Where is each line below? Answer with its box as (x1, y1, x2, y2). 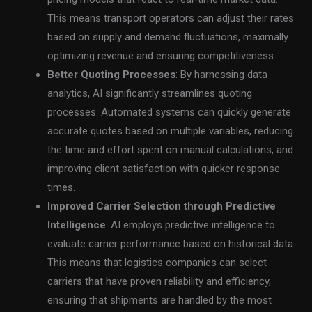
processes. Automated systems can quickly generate (47, 106, 292, 119)
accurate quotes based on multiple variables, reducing (47, 125, 294, 138)
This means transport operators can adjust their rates (47, 12, 295, 25)
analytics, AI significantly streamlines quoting (47, 87, 253, 100)
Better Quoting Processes (47, 68, 176, 81)
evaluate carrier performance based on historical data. (47, 237, 296, 251)
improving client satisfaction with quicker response (47, 162, 281, 175)
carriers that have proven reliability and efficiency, (47, 275, 272, 288)
